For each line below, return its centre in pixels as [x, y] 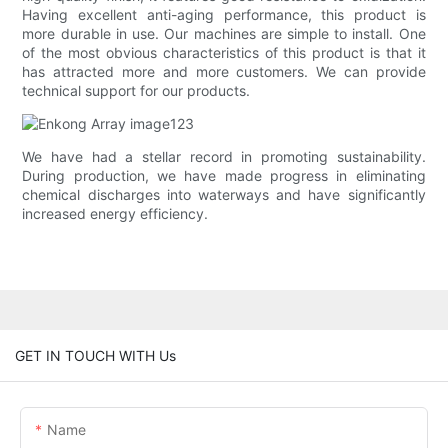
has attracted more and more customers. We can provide [224, 72]
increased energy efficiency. [115, 214]
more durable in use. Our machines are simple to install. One [224, 34]
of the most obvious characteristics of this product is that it [224, 53]
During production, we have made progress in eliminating [224, 176]
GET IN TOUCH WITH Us [95, 355]
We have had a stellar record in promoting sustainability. [224, 157]
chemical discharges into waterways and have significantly [224, 195]
